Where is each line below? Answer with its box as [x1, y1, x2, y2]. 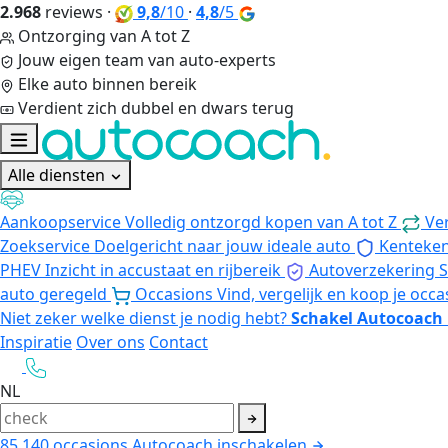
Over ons [76, 330, 145, 353]
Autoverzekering [309, 258, 435, 281]
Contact [149, 330, 208, 353]
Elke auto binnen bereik [18, 73, 197, 95]
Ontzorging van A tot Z [18, 25, 190, 47]
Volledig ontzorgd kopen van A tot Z [125, 210, 397, 233]
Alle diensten [8, 164, 109, 186]
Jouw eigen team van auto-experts [18, 49, 276, 71]
